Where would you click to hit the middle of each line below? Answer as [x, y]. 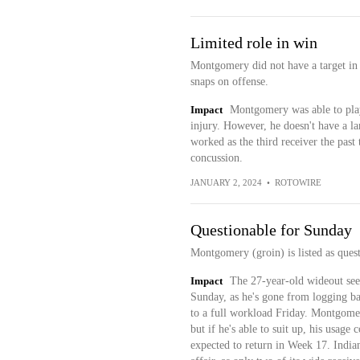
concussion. [216, 158]
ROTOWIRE [298, 182]
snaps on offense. [229, 82]
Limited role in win [254, 43]
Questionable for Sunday [271, 230]
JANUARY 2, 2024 [226, 182]
